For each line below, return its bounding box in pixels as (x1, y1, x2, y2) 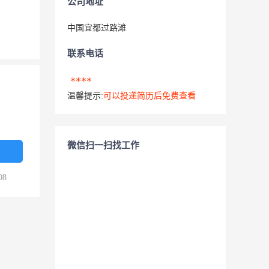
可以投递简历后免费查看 (103, 91, 196, 100)
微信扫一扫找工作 (67, 141, 139, 150)
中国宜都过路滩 (67, 23, 128, 32)
